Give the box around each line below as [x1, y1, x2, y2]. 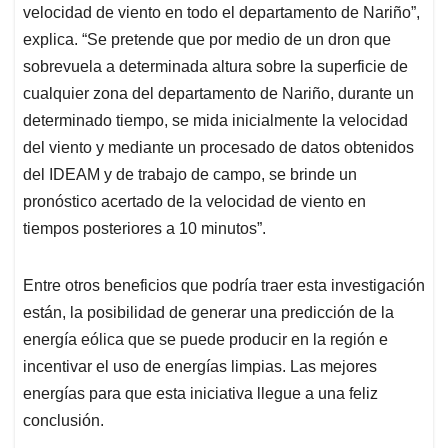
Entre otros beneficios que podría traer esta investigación [23, 277, 425, 295]
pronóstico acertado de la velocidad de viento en [23, 193, 366, 211]
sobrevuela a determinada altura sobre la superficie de [23, 58, 408, 76]
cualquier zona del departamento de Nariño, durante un [23, 85, 414, 103]
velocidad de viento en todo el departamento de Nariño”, [23, 4, 420, 22]
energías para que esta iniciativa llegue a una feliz [23, 385, 378, 403]
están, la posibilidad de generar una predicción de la [23, 304, 394, 322]
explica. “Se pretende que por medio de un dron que [23, 31, 391, 49]
